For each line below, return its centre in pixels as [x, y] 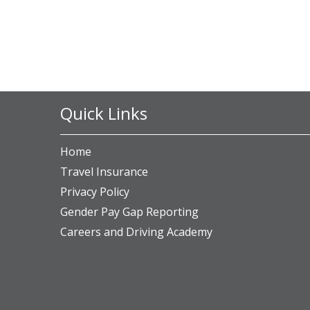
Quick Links [104, 113]
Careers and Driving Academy [136, 232]
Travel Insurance [104, 172]
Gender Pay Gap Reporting [129, 212]
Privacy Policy [95, 192]
